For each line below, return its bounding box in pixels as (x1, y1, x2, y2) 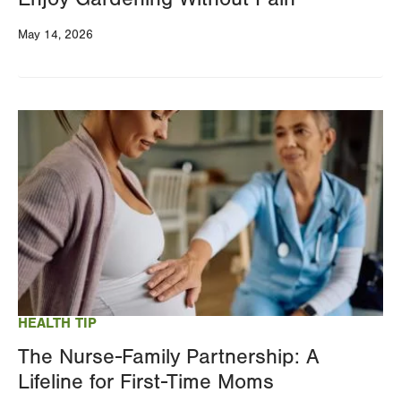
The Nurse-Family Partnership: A (18, 344, 320, 369)
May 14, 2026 (18, 27, 93, 42)
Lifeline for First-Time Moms (18, 369, 274, 394)
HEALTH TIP (18, 314, 97, 331)
